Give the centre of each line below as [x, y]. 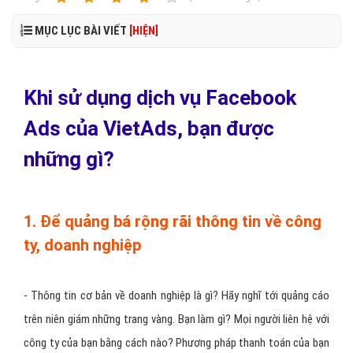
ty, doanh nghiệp [82, 245]
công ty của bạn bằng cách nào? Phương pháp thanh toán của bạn [176, 343]
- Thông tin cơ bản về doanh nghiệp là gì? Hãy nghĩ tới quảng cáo [176, 295]
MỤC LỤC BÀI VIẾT [81, 31]
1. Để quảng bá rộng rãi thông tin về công [173, 221]
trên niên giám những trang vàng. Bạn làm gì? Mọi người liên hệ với [176, 319]
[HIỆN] [144, 31]
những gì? [69, 159]
